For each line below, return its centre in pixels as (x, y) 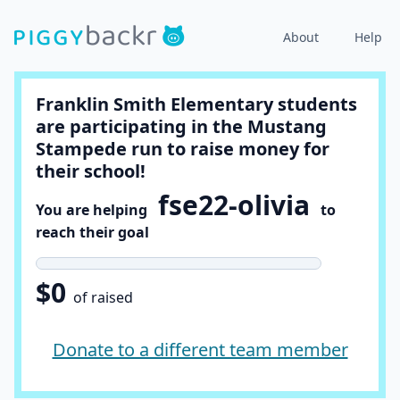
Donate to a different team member (200, 350)
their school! (91, 171)
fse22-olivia (234, 205)
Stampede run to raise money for (183, 149)
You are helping (97, 210)
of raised (103, 297)
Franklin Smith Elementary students (196, 104)
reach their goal (92, 232)
